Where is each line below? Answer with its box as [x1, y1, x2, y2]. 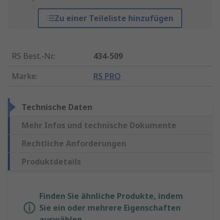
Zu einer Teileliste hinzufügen [54, 13, 173, 24]
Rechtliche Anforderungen [22, 138, 126, 149]
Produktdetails [22, 156, 81, 167]
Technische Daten [22, 102, 92, 113]
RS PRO [93, 71, 121, 82]
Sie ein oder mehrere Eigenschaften [39, 202, 181, 214]
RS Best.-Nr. [12, 51, 54, 62]
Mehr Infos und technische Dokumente [22, 120, 176, 131]
